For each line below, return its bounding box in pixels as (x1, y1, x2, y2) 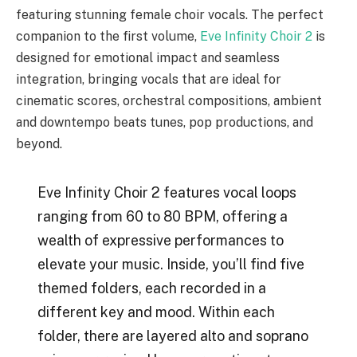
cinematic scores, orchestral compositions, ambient (16, 92, 322, 108)
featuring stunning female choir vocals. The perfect (16, 6, 324, 22)
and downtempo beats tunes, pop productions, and (16, 114, 313, 130)
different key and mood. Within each (37, 304, 275, 321)
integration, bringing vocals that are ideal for (16, 71, 281, 87)
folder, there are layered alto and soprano (37, 328, 308, 345)
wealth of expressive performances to (37, 232, 284, 249)
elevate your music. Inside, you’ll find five (37, 256, 304, 273)
